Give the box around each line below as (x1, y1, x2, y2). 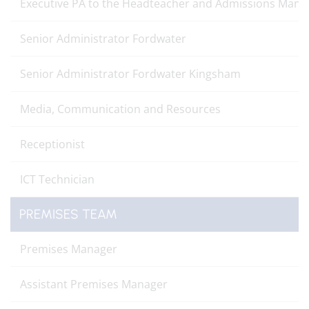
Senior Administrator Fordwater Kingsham (20, 66, 241, 81)
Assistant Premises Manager (20, 277, 168, 292)
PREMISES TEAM (19, 206, 117, 222)
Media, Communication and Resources (20, 101, 223, 117)
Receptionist (20, 137, 85, 152)
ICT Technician (20, 172, 94, 187)
